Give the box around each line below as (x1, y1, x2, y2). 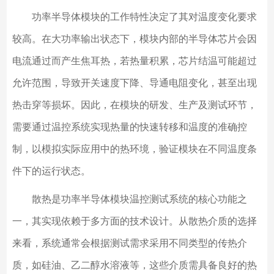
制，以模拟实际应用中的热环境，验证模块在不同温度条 (12, 144, 257, 155)
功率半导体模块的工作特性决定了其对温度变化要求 (12, 12, 257, 23)
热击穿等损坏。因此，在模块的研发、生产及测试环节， (12, 100, 257, 111)
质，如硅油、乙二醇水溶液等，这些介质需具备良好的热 (12, 260, 257, 271)
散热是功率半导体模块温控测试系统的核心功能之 (12, 194, 247, 205)
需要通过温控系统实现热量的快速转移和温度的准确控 (12, 122, 247, 133)
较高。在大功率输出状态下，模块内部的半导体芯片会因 (12, 34, 257, 45)
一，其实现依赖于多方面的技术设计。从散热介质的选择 (12, 216, 257, 227)
